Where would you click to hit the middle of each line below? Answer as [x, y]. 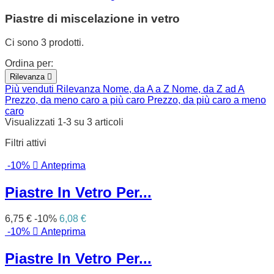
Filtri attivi [26, 143]
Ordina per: [29, 64]
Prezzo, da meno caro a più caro [76, 100]
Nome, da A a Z [137, 89]
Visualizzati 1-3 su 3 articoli [64, 122]
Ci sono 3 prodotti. [44, 43]
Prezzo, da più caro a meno [207, 100]
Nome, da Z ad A [208, 89]
